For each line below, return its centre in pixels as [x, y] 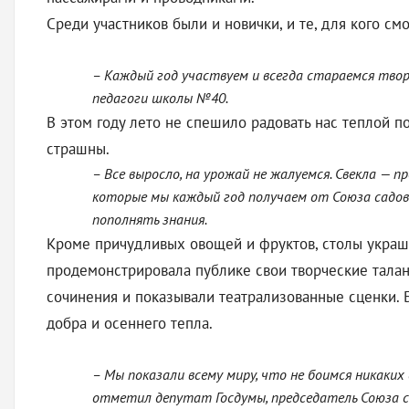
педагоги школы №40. [160, 98]
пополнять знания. [150, 219]
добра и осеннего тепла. [130, 323]
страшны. [78, 149]
